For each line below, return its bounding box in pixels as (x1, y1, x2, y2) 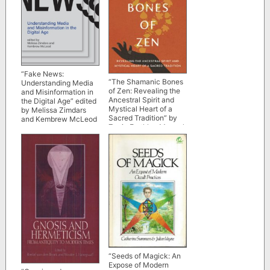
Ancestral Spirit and (108, 95, 174, 104)
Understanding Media (20, 78, 93, 88)
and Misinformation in (20, 87, 93, 97)
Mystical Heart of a (108, 104, 172, 113)
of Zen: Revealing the (108, 86, 180, 95)
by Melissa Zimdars (20, 105, 86, 115)
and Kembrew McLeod (20, 115, 97, 124)
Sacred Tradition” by (108, 113, 177, 122)
